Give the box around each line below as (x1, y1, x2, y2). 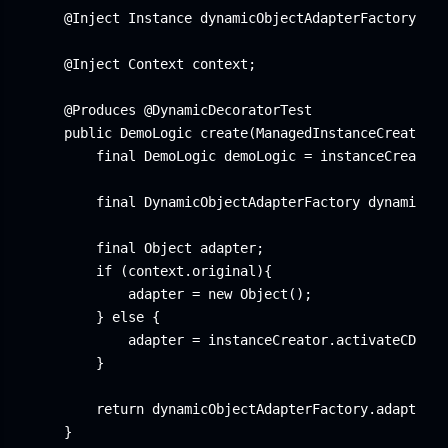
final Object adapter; (32, 240, 264, 256)
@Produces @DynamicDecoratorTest (32, 102, 312, 118)
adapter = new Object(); (32, 286, 312, 302)
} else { (32, 309, 160, 325)
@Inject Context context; (32, 56, 256, 72)
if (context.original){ (32, 263, 272, 279)
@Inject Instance (32, 10, 192, 26)
